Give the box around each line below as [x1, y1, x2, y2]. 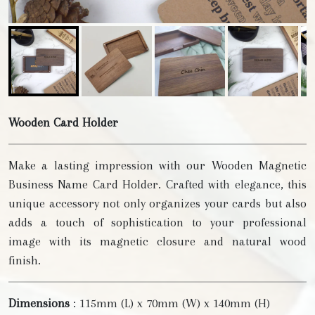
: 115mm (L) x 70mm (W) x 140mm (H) [70, 296, 270, 311]
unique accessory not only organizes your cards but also [8, 196, 307, 211]
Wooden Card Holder [8, 115, 118, 130]
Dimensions [8, 296, 70, 311]
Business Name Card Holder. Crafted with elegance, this [8, 177, 307, 192]
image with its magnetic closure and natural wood [8, 234, 307, 249]
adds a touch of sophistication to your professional [8, 215, 307, 230]
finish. [8, 253, 41, 268]
